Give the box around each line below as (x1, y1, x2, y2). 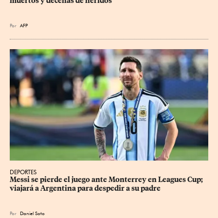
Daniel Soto (20, 210, 45, 217)
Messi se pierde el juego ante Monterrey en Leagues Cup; (10, 175, 204, 184)
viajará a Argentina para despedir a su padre (10, 184, 161, 193)
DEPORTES (10, 168, 36, 176)
